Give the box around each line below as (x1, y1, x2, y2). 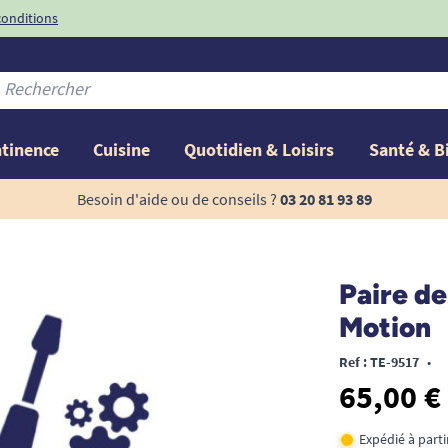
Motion (338, 309, 431, 344)
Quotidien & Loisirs (184, 137, 335, 161)
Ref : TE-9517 (338, 352, 419, 371)
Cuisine (93, 137, 151, 161)
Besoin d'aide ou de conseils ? (76, 188, 277, 209)
